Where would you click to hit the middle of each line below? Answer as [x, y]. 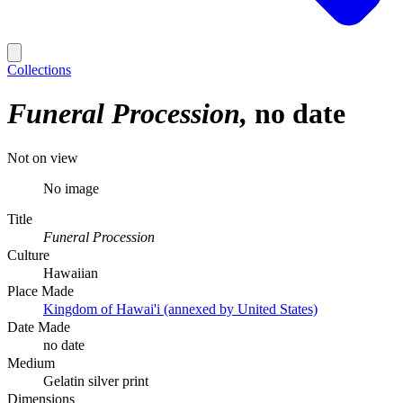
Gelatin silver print [96, 381]
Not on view [43, 157]
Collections [39, 70]
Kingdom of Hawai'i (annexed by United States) [180, 309]
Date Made [39, 327]
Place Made [40, 291]
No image [71, 188]
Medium [31, 363]
